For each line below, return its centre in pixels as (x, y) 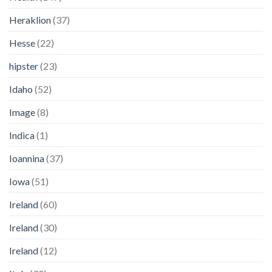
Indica (22, 135)
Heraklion (30, 19)
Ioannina (27, 158)
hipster (24, 66)
